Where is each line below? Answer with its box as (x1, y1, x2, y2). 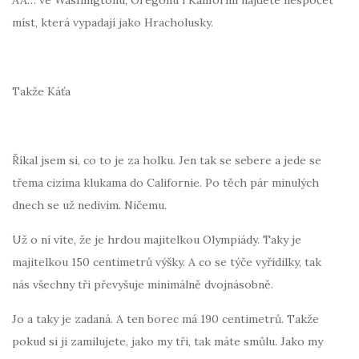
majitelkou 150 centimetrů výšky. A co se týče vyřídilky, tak (12, 254, 321, 269)
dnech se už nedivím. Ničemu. (12, 197, 167, 212)
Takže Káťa (12, 83, 71, 99)
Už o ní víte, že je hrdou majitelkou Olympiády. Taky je (12, 232, 301, 247)
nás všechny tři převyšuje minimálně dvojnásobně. (12, 276, 273, 292)
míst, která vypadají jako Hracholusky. (12, 14, 213, 30)
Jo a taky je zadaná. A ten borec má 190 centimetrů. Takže (12, 311, 319, 326)
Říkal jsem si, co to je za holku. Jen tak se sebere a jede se (12, 152, 321, 167)
